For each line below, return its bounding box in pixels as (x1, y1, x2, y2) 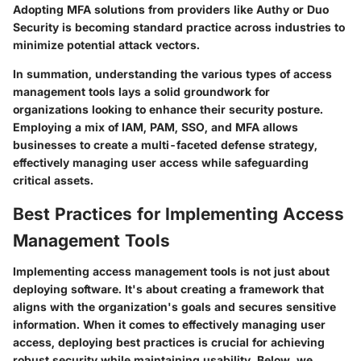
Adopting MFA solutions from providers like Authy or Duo (13, 2, 329, 17)
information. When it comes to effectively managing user (13, 317, 326, 331)
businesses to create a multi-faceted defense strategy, (13, 138, 317, 152)
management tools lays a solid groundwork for (13, 85, 270, 99)
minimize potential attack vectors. (13, 38, 200, 52)
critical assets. (13, 173, 93, 188)
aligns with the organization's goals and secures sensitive (13, 299, 336, 313)
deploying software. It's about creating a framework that (13, 281, 324, 296)
